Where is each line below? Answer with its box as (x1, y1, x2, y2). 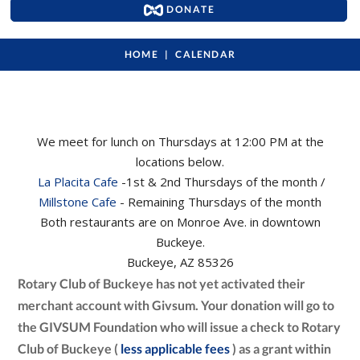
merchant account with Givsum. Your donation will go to (18, 297, 335, 313)
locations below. (136, 153, 224, 170)
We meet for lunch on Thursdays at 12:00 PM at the (36, 133, 324, 150)
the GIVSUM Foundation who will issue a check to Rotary (18, 319, 342, 335)
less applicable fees (121, 341, 231, 357)
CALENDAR (175, 48, 236, 61)
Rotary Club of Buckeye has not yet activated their (18, 276, 306, 292)
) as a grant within (230, 341, 332, 357)
